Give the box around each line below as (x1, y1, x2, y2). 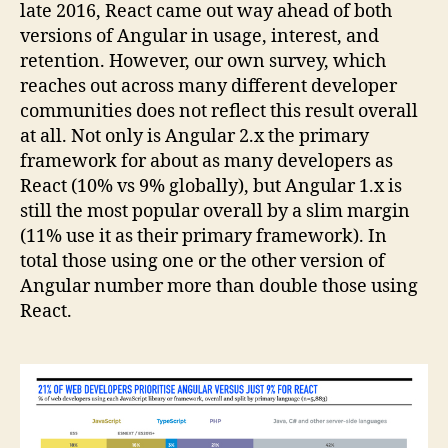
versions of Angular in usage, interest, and (20, 24, 379, 48)
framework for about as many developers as (20, 149, 393, 173)
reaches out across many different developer (20, 74, 397, 98)
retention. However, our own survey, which (20, 49, 386, 73)
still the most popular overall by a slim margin (20, 199, 410, 223)
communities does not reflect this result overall (20, 99, 418, 123)
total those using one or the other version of (20, 249, 385, 273)
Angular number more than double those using (20, 274, 418, 298)
